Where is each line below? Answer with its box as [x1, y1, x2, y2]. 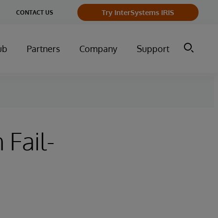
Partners [27, 43, 60, 54]
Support [137, 43, 169, 54]
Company [79, 43, 117, 54]
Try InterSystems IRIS [102, 7, 174, 17]
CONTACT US [16, 8, 53, 16]
